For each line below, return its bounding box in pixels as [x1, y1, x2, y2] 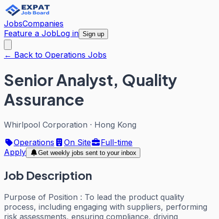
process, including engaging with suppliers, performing [4, 201, 207, 212]
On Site [64, 137, 91, 147]
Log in [56, 28, 79, 38]
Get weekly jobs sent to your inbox [38, 149, 136, 156]
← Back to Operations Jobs [4, 50, 107, 60]
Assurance [4, 89, 84, 109]
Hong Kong [94, 119, 136, 130]
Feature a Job [4, 28, 56, 38]
